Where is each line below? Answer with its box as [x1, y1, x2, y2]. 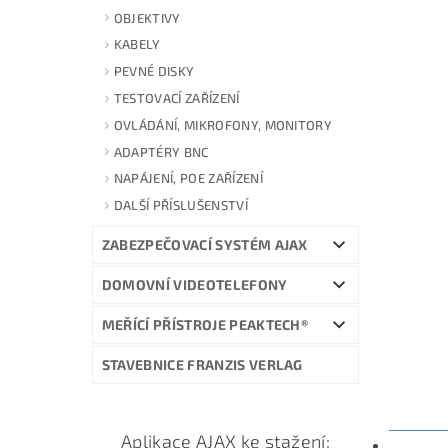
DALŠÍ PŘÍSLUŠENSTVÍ [113, 197, 248, 214]
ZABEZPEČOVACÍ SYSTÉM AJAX [101, 235, 308, 253]
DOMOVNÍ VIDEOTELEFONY [101, 275, 288, 293]
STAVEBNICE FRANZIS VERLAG [101, 355, 303, 373]
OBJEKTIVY [113, 9, 181, 26]
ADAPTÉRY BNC [113, 143, 209, 160]
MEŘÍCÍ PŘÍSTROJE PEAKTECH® [101, 315, 309, 333]
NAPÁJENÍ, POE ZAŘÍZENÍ [113, 170, 263, 187]
